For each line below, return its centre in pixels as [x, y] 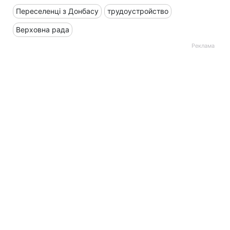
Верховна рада [43, 30]
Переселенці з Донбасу [57, 11]
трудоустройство [138, 11]
